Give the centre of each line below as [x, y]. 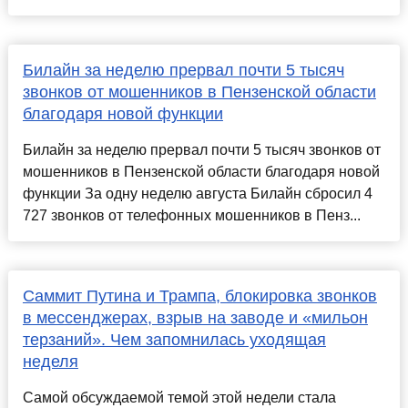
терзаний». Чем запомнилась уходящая [174, 340]
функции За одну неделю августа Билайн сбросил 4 [197, 194]
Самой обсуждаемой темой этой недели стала [179, 398]
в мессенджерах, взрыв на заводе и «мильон [195, 318]
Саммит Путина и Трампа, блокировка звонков [199, 296]
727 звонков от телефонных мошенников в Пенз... [191, 216]
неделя [50, 362]
